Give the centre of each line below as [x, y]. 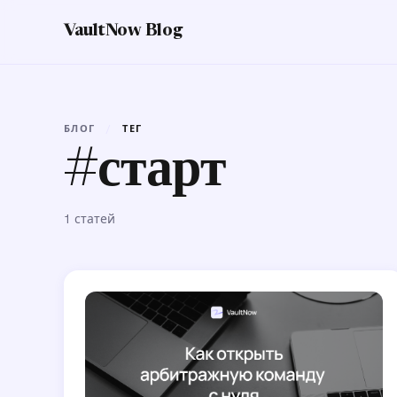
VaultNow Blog [123, 32]
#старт [144, 173]
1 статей [90, 219]
